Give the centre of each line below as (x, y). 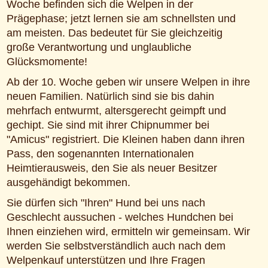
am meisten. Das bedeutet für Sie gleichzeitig (114, 33)
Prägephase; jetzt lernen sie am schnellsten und (121, 19)
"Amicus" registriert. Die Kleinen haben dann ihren (125, 139)
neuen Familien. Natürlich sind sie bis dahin (110, 96)
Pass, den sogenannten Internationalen (100, 154)
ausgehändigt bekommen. (68, 182)
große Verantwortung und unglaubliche (99, 47)
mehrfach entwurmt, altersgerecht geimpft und (116, 111)
